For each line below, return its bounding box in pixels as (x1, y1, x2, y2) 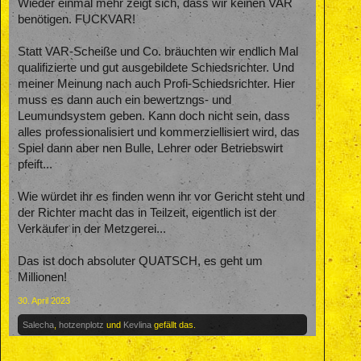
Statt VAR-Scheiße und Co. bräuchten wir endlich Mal (18, 44, 298, 58)
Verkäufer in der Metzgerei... (18, 222, 166, 235)
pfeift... (18, 157, 52, 171)
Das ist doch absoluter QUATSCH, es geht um (18, 254, 263, 268)
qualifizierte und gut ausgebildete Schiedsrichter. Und (18, 60, 294, 74)
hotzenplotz (59, 319, 104, 330)
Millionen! (18, 270, 67, 284)
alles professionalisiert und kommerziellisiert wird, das (18, 125, 300, 139)
